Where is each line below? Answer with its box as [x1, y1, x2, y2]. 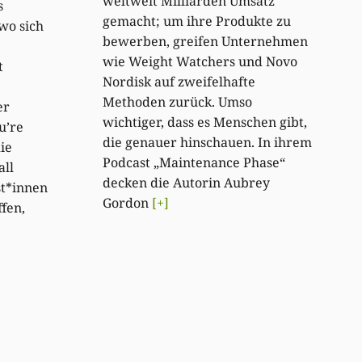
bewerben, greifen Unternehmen [102, 32, 308, 51]
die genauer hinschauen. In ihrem [102, 133, 312, 152]
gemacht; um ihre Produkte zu [102, 12, 291, 31]
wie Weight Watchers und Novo [102, 53, 297, 71]
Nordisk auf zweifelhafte [102, 73, 255, 91]
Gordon [102, 194, 152, 213]
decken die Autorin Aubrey [102, 174, 270, 192]
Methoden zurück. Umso [102, 93, 252, 112]
